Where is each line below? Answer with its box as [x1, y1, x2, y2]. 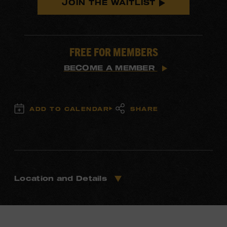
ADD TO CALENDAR [29, 105, 109, 112]
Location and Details [14, 174, 110, 182]
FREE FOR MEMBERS [69, 45, 158, 58]
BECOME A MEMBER [63, 63, 158, 72]
